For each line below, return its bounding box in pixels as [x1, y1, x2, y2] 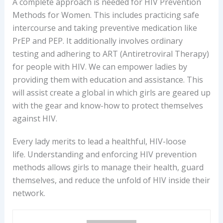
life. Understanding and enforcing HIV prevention [12, 149, 197, 160]
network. [12, 188, 45, 199]
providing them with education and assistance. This [12, 74, 203, 86]
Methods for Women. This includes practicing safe [12, 9, 199, 21]
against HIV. [12, 113, 57, 124]
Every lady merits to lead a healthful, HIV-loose [12, 136, 186, 147]
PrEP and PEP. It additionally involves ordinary [12, 35, 183, 47]
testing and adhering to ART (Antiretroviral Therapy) [12, 48, 209, 60]
